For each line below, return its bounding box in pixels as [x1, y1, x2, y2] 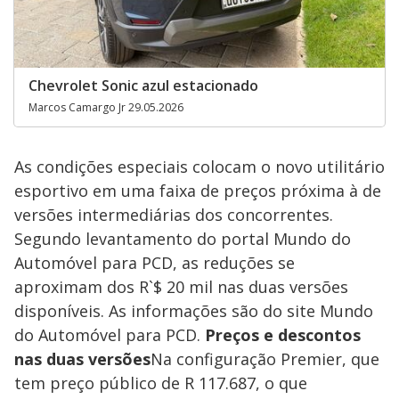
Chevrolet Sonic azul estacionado [28, 75, 258, 95]
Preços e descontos [205, 323, 361, 346]
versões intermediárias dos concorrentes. [14, 203, 333, 225]
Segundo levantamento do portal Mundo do [14, 227, 351, 249]
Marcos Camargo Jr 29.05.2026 [28, 99, 183, 115]
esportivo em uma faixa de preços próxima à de [14, 179, 381, 201]
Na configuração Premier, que [151, 347, 379, 370]
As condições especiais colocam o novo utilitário [14, 155, 385, 177]
